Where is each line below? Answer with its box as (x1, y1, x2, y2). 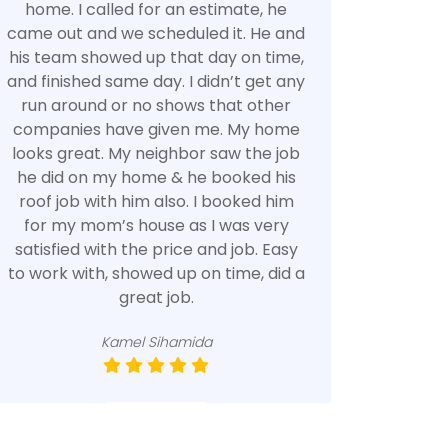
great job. (118, 286, 194, 309)
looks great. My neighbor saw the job (12, 142, 300, 165)
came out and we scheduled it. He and (7, 22, 305, 45)
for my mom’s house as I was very (23, 214, 289, 237)
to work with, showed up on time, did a (7, 262, 305, 285)
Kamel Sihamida (100, 332, 212, 352)
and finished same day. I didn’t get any (7, 70, 305, 93)
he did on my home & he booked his (16, 166, 296, 189)
